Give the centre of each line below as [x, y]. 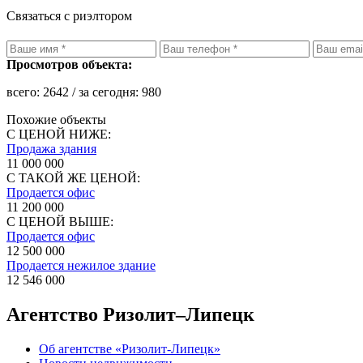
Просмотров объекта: [69, 65]
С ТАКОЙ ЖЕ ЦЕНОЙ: [73, 178]
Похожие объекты [56, 120]
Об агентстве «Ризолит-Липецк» [130, 349]
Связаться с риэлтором [69, 16]
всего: [25, 92]
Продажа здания [51, 149]
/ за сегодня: [105, 92]
